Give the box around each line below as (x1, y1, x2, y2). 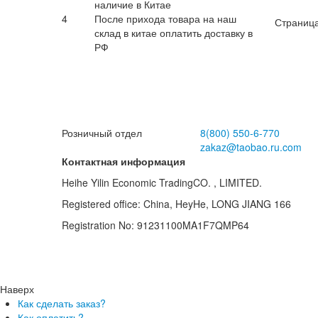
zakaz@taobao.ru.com (199, 140, 302, 154)
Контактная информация (62, 154, 185, 168)
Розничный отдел (62, 126, 142, 140)
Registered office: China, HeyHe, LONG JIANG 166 (62, 197, 291, 211)
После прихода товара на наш (94, 11, 237, 26)
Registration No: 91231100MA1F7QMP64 (62, 218, 249, 232)
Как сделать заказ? (18, 296, 106, 310)
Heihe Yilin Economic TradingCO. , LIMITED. (62, 175, 262, 190)
